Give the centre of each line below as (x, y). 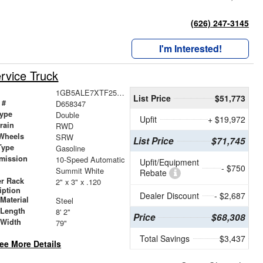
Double (67, 115)
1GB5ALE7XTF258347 (120, 93)
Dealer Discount (169, 196)
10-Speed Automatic (90, 160)
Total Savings (165, 239)
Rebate (154, 173)
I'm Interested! (190, 49)
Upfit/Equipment (169, 162)
